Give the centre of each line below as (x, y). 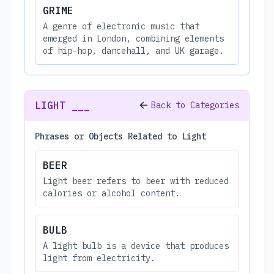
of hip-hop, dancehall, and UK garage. (133, 50)
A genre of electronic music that (121, 26)
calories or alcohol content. (111, 193)
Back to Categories (195, 105)
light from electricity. (99, 258)
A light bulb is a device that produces (136, 246)
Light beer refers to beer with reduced (136, 181)
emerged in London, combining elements (133, 38)
